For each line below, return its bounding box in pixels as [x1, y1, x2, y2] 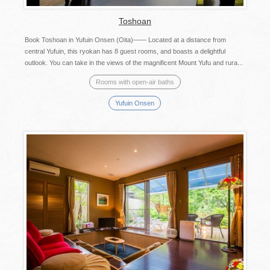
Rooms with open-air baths [95, 78, 174, 86]
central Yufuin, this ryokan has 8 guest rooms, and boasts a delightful [24, 47, 225, 55]
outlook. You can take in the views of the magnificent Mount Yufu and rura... [24, 58, 243, 66]
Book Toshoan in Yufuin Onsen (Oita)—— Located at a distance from [24, 36, 226, 43]
